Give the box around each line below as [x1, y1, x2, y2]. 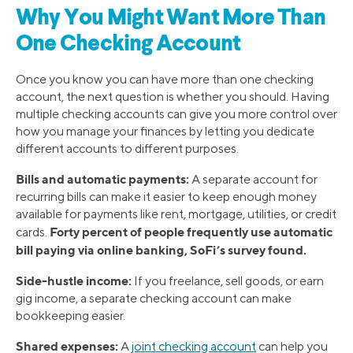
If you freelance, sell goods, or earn [132, 273, 324, 288]
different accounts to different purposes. [16, 140, 239, 156]
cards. [16, 224, 50, 240]
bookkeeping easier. [16, 307, 125, 323]
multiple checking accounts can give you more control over [16, 106, 337, 121]
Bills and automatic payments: [16, 170, 189, 187]
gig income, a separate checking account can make [16, 290, 292, 306]
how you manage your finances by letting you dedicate [16, 123, 314, 139]
